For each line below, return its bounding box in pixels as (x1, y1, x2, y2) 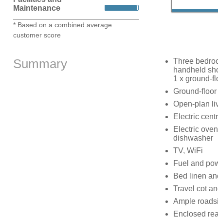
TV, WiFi (173, 146, 203, 155)
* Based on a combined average (13, 20, 112, 29)
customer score (13, 31, 61, 39)
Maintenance (13, 3, 60, 12)
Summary (13, 57, 67, 71)
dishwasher (173, 134, 213, 143)
